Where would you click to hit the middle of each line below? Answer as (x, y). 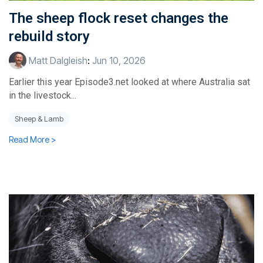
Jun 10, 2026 (119, 61)
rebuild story (49, 37)
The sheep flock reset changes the (119, 18)
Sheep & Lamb (39, 119)
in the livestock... (43, 96)
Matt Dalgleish (57, 61)
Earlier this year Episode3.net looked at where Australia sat (129, 82)
